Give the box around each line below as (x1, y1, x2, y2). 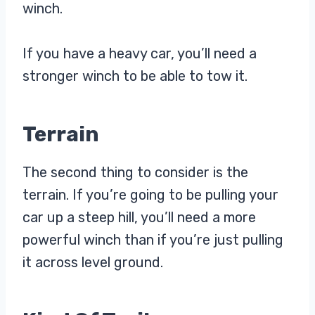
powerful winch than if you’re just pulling (22, 231, 283, 249)
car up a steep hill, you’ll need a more (22, 209, 256, 226)
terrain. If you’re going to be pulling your (22, 186, 278, 204)
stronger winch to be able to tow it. (22, 67, 251, 85)
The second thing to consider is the (22, 164, 248, 181)
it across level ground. (22, 254, 163, 271)
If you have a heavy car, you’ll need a (22, 45, 257, 63)
